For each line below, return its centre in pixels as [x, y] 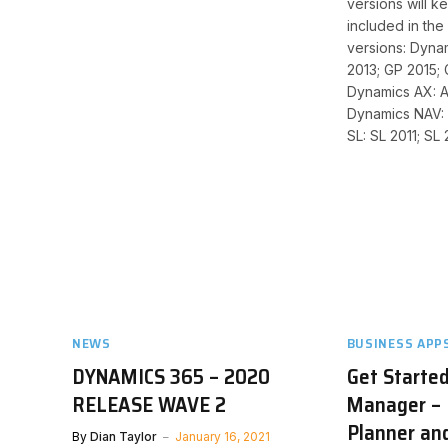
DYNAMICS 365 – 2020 [171, 377]
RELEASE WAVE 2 [149, 405]
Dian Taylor [123, 437]
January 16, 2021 [222, 437]
